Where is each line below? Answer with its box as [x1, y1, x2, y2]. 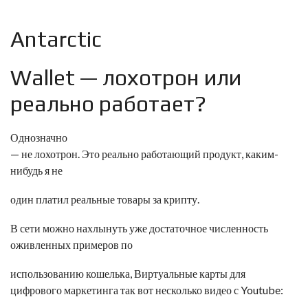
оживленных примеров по [10, 238, 133, 251]
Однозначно [10, 131, 67, 144]
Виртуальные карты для [134, 267, 245, 280]
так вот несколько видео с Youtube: [118, 283, 283, 296]
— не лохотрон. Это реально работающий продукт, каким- [10, 147, 278, 160]
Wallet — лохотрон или [10, 65, 241, 90]
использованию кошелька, [10, 267, 134, 280]
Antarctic [10, 26, 102, 52]
